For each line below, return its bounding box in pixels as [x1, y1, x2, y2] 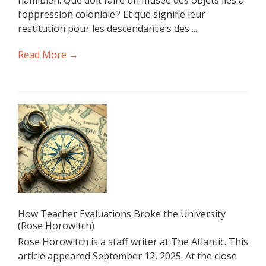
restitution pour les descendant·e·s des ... [18, 21, 197, 35]
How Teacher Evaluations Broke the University [18, 207, 226, 220]
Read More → [18, 47, 78, 61]
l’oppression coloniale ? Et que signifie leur [18, 7, 205, 21]
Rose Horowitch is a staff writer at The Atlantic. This [18, 235, 248, 248]
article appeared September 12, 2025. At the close [18, 249, 237, 262]
